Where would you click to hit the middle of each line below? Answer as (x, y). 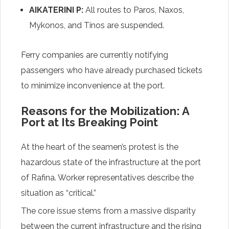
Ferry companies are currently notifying (95, 55)
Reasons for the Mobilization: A (105, 111)
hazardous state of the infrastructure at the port (111, 162)
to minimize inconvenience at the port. (93, 85)
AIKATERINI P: (56, 10)
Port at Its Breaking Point (89, 122)
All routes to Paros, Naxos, (134, 10)
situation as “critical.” (59, 193)
